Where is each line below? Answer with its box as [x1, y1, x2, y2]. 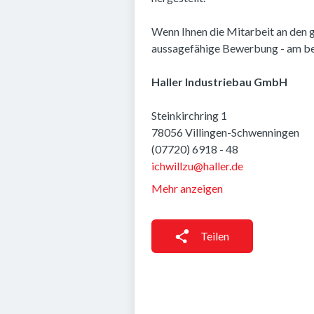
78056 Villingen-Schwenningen [151, 125, 299, 139]
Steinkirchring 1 [151, 109, 227, 122]
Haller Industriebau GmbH [151, 75, 287, 88]
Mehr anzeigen [151, 182, 223, 195]
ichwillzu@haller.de [151, 159, 243, 172]
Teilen [200, 229, 229, 243]
